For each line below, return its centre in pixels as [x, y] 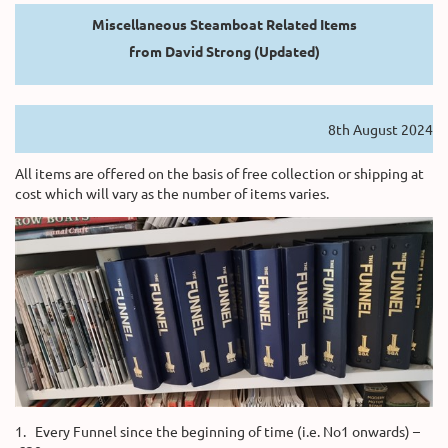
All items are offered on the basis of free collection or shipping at [219, 172]
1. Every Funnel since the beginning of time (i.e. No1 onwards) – [217, 430]
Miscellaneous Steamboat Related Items [224, 23]
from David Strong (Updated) [224, 50]
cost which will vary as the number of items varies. [172, 192]
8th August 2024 [380, 128]
